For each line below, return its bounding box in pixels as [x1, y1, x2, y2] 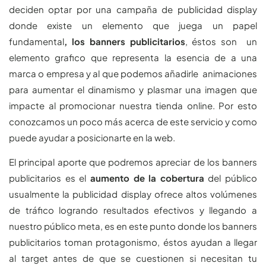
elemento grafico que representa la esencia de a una [9, 51, 257, 63]
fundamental [9, 35, 64, 47]
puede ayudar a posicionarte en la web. [9, 131, 175, 143]
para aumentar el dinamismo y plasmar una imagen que [9, 83, 257, 95]
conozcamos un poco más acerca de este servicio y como [9, 115, 257, 127]
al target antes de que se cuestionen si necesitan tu [9, 252, 257, 264]
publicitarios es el [9, 172, 90, 184]
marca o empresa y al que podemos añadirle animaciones [9, 67, 257, 79]
